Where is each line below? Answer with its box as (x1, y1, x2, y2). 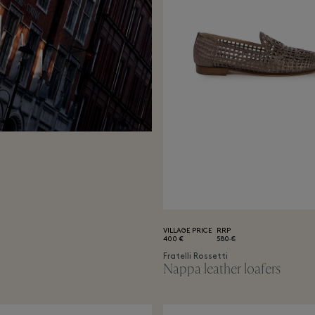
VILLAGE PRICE (163, 227, 212, 236)
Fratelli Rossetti (163, 252, 228, 262)
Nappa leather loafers (163, 260, 281, 278)
